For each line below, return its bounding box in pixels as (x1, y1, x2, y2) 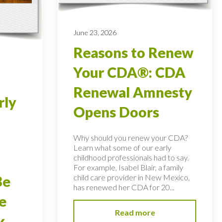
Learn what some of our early (73, 143, 172, 153)
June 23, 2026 (73, 28, 117, 37)
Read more (114, 207, 155, 217)
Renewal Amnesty (73, 83, 193, 101)
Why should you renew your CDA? (73, 133, 188, 143)
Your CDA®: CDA (73, 63, 186, 81)
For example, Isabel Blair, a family (73, 163, 184, 172)
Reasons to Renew (73, 44, 194, 61)
